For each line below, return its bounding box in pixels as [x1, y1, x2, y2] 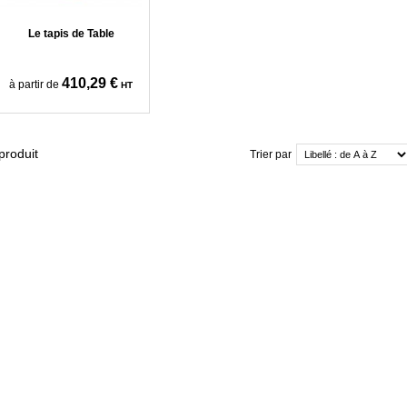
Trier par [250, 148, 292, 161]
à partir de [9, 78, 59, 91]
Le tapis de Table [27, 27, 114, 40]
